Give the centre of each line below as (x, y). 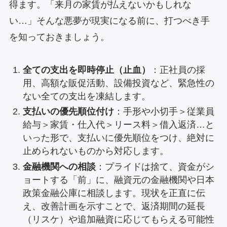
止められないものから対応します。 (96, 151)
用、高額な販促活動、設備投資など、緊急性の (118, 83)
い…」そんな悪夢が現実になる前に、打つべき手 (109, 21)
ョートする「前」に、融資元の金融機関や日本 (118, 180)
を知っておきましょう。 (59, 37)
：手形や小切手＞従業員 (164, 112)
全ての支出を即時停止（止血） (86, 70)
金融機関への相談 (59, 166)
